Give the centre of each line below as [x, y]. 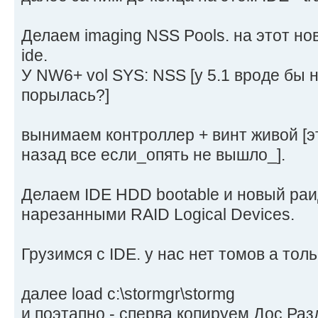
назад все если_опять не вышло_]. [153, 154]
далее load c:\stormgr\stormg [128, 294]
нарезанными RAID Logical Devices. [158, 214]
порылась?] [65, 95]
